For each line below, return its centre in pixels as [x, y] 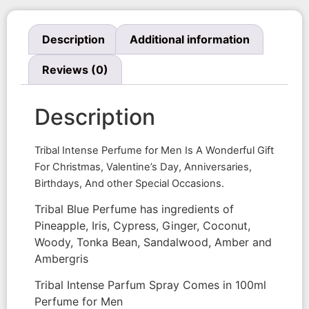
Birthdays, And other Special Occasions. [129, 183]
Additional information [189, 40]
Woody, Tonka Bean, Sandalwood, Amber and [153, 242]
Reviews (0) [76, 69]
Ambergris [61, 258]
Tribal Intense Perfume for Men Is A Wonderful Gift [154, 150]
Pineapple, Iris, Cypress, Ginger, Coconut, [142, 225]
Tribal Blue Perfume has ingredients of [134, 209]
